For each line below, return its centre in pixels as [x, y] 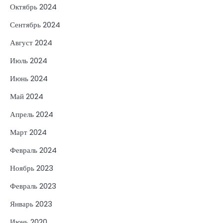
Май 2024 [27, 96]
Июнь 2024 [29, 78]
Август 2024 [31, 42]
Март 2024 [28, 132]
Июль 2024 [29, 60]
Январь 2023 [31, 204]
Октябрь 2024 [33, 6]
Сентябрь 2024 [35, 24]
